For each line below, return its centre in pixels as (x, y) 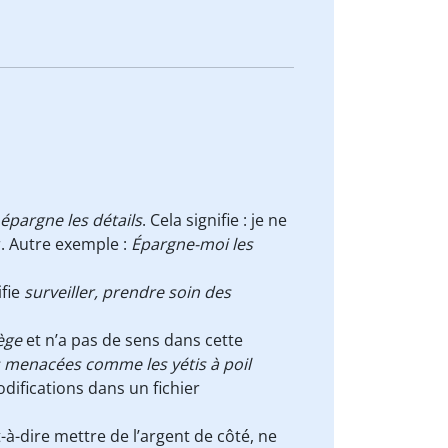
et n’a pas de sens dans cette (132, 340)
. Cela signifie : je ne (214, 220)
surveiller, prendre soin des (127, 292)
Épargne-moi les (192, 244)
